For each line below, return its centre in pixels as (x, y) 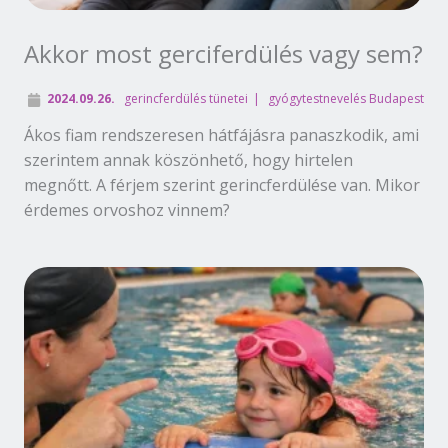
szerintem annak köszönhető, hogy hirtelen (188, 159)
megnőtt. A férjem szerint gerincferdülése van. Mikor (222, 184)
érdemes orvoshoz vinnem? (127, 209)
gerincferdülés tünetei (186, 98)
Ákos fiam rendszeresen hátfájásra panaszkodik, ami (221, 134)
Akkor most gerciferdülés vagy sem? (223, 53)
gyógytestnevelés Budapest (345, 98)
